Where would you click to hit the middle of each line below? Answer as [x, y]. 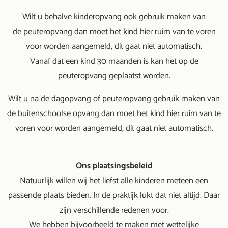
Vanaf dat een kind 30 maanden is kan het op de [114, 61]
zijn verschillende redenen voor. [114, 210]
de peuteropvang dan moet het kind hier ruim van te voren [114, 32]
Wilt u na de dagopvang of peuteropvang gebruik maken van [114, 99]
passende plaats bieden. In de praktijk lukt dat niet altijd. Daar [114, 196]
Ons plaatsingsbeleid [114, 166]
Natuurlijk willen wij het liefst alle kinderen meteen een [114, 181]
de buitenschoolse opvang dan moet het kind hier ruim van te [114, 114]
